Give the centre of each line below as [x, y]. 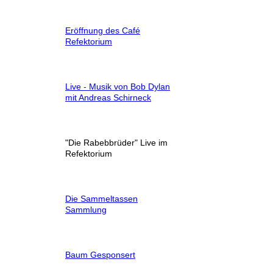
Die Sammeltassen [101, 198]
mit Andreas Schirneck [108, 97]
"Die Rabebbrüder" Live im [116, 142]
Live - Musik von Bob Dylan [118, 86]
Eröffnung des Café [103, 30]
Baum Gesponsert [100, 254]
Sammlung [86, 209]
